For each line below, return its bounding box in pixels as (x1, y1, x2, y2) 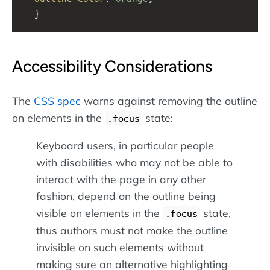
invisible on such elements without (36, 240, 204, 254)
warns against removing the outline (81, 93, 257, 107)
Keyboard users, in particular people (36, 139, 214, 152)
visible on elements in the (36, 206, 163, 220)
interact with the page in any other (36, 172, 206, 186)
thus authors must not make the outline (36, 224, 228, 237)
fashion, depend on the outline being (36, 189, 216, 203)
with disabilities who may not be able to (36, 155, 233, 169)
